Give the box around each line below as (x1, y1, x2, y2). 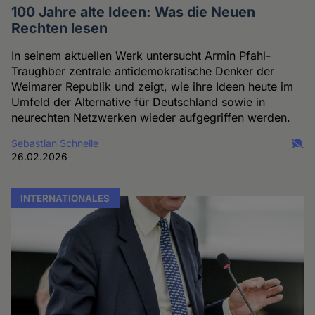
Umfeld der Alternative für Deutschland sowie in (11, 94, 266, 109)
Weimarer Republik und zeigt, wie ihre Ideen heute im (11, 79, 294, 94)
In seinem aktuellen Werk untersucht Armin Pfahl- (11, 48, 271, 63)
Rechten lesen (11, 19, 108, 37)
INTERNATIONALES (20, 192, 110, 204)
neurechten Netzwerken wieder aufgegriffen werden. (11, 110, 291, 124)
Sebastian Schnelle (11, 136, 99, 149)
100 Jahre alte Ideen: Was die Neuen (11, 3, 256, 20)
